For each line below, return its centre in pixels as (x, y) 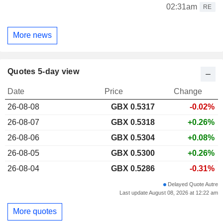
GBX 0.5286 (133, 168)
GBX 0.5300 (133, 153)
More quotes (35, 212)
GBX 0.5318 (133, 122)
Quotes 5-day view (43, 71)
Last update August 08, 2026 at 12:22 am (169, 192)
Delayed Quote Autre (192, 184)
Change (188, 91)
